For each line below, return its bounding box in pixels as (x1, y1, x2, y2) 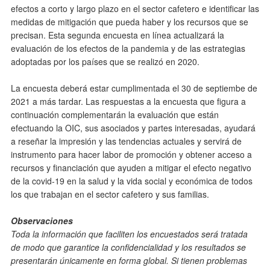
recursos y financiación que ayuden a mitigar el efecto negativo (11, 162, 251, 174)
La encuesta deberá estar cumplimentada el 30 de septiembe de (11, 82, 257, 94)
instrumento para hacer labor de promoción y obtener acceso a (11, 148, 252, 160)
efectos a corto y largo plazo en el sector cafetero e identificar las (11, 2, 259, 14)
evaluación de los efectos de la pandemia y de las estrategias (11, 42, 245, 54)
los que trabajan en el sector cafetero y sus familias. (11, 188, 209, 200)
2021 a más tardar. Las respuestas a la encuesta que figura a (11, 95, 246, 107)
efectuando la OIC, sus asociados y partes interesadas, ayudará (11, 122, 256, 134)
